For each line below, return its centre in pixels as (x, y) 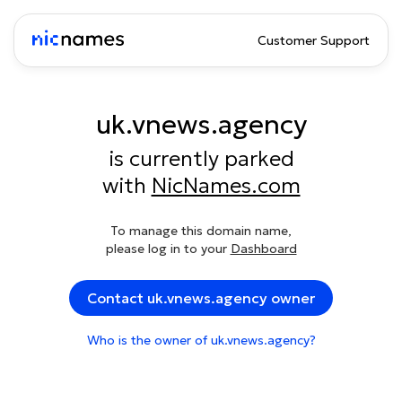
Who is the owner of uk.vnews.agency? (201, 340)
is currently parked (201, 159)
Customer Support (314, 40)
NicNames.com (226, 186)
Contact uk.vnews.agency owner (201, 298)
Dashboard (263, 249)
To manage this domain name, (201, 231)
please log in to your (168, 249)
